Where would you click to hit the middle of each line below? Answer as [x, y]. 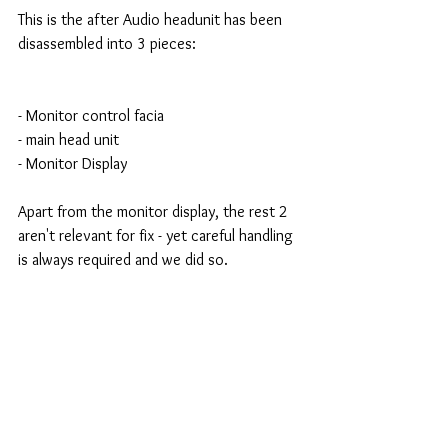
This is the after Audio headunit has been [152, 19]
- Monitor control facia [93, 115]
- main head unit [70, 139]
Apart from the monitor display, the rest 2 [155, 211]
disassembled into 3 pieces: [107, 43]
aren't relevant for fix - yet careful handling [157, 235]
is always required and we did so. [125, 259]
